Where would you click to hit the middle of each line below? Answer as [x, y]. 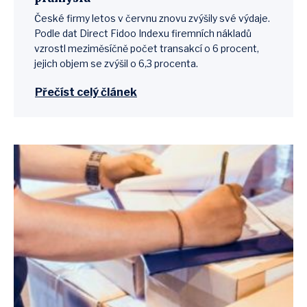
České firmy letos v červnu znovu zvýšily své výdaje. [152, 18]
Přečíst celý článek [86, 92]
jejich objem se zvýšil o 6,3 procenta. [116, 63]
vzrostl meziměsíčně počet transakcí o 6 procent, [147, 48]
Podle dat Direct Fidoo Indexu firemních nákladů [143, 33]
